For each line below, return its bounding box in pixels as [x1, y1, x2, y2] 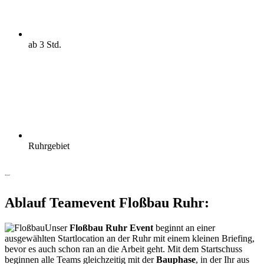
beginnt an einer [153, 223, 215, 233]
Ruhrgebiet [28, 140, 70, 151]
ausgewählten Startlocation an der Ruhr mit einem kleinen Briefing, [5, 233, 255, 244]
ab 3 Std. [28, 39, 61, 49]
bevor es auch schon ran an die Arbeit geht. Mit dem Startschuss [5, 244, 242, 255]
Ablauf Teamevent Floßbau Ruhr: [5, 195, 209, 211]
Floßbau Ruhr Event [70, 223, 153, 233]
